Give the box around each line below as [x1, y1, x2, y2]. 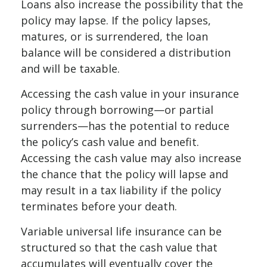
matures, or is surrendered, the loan [21, 29, 208, 44]
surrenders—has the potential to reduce [21, 118, 229, 133]
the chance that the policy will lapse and [21, 166, 228, 181]
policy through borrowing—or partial [21, 102, 213, 117]
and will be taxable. [21, 61, 120, 76]
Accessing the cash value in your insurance [21, 86, 239, 101]
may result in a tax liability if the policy [21, 182, 221, 197]
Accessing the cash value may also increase [21, 150, 241, 165]
